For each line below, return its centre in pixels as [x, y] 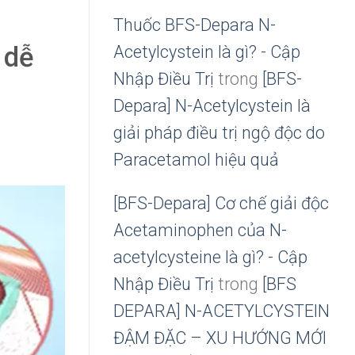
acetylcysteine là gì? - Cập [210, 258]
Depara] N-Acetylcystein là [212, 105]
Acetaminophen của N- [200, 231]
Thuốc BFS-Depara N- [195, 25]
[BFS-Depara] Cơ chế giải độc [221, 204]
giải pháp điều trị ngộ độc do [219, 132]
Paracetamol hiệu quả [196, 159]
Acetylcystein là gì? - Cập [207, 52]
